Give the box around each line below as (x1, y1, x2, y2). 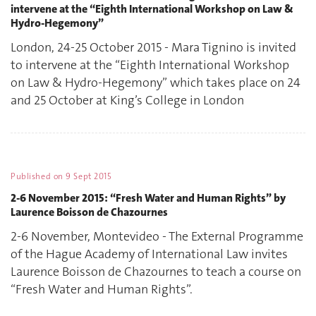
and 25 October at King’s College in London (11, 92, 244, 109)
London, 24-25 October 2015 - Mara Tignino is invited (11, 39, 296, 56)
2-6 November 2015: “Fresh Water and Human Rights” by (11, 190, 286, 205)
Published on (11, 171, 66, 183)
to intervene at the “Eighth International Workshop (11, 56, 289, 74)
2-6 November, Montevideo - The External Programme (11, 228, 303, 245)
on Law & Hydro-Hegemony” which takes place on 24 (11, 74, 300, 92)
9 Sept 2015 (66, 171, 112, 183)
